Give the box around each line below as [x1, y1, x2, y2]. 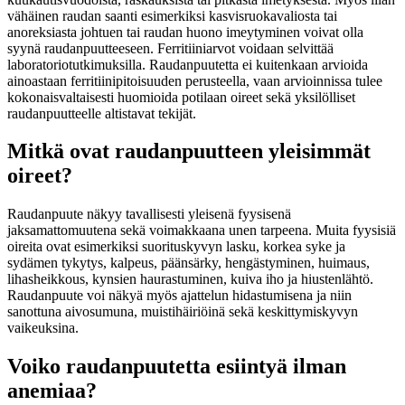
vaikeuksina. [7, 320, 79, 336]
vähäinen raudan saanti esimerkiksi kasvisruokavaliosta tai [7, 7, 337, 24]
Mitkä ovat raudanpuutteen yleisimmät [7, 139, 371, 164]
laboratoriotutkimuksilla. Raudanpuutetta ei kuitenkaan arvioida [7, 56, 368, 72]
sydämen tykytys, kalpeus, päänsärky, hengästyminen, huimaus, [7, 255, 370, 271]
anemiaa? [7, 379, 97, 403]
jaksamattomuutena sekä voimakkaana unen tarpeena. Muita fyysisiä [7, 222, 396, 239]
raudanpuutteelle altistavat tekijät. [7, 105, 196, 121]
